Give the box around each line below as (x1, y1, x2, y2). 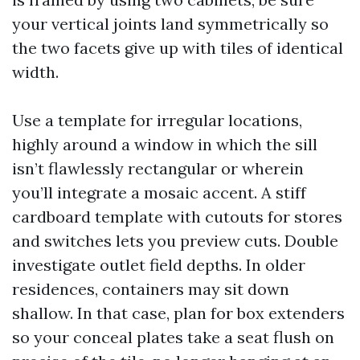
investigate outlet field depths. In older (12, 255, 305, 275)
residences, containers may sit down (12, 279, 289, 299)
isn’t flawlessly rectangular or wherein (12, 158, 304, 178)
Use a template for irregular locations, (12, 110, 302, 130)
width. (12, 62, 59, 82)
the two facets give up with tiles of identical (12, 38, 343, 58)
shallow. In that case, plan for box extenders (12, 303, 345, 323)
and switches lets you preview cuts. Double (12, 231, 338, 251)
